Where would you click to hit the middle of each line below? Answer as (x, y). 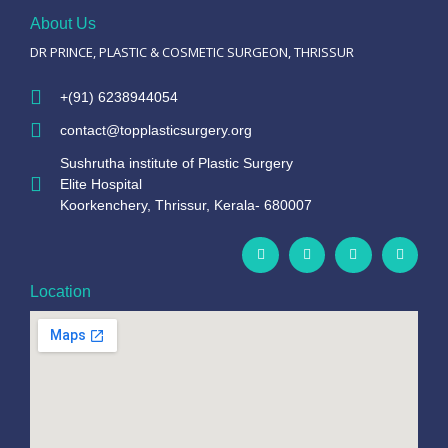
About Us (63, 23)
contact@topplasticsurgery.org (156, 129)
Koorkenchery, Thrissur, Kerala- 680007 (186, 204)
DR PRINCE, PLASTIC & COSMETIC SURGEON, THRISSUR (192, 51)
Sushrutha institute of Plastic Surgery (176, 162)
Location (60, 292)
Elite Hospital (101, 183)
